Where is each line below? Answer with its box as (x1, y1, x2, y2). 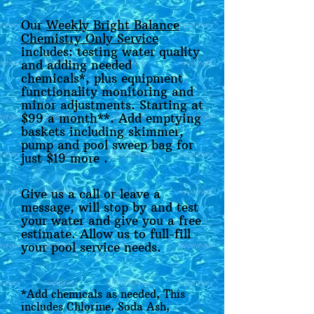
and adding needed (21, 57, 132, 73)
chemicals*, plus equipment (21, 71, 183, 86)
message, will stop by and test (21, 200, 198, 215)
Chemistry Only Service (21, 31, 158, 46)
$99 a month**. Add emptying (21, 111, 201, 126)
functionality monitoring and (21, 84, 193, 100)
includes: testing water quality (21, 44, 200, 60)
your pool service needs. (21, 240, 161, 255)
